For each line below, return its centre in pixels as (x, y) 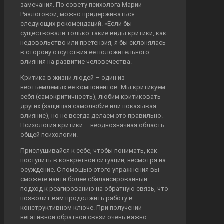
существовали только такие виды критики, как (93, 33)
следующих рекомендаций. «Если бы (76, 24)
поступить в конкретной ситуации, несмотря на (93, 160)
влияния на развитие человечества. (76, 62)
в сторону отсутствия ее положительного (85, 52)
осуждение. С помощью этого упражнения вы (90, 170)
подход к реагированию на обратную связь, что (94, 189)
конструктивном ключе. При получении (81, 208)
